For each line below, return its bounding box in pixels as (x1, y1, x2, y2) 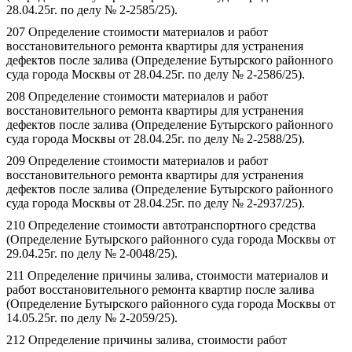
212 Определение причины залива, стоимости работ (6, 333, 287, 346)
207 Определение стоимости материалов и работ (6, 25, 268, 38)
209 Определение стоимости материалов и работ (6, 154, 268, 167)
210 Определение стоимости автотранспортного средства (6, 218, 316, 232)
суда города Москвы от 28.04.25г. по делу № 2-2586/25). (6, 68, 305, 81)
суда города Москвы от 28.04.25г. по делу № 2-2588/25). (6, 132, 305, 145)
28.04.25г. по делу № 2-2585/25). (6, 3, 178, 16)
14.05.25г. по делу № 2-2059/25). (6, 311, 178, 324)
